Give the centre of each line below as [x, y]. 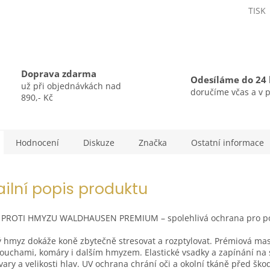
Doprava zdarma [59, 74]
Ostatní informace [228, 142]
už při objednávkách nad [71, 86]
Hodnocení [37, 142]
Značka [153, 142]
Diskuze [99, 142]
